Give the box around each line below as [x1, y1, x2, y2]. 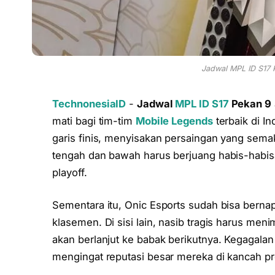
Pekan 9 [228, 97, 271, 110]
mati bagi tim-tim [52, 114, 136, 127]
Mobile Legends [135, 114, 213, 127]
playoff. [52, 166, 87, 179]
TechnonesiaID [52, 97, 126, 110]
